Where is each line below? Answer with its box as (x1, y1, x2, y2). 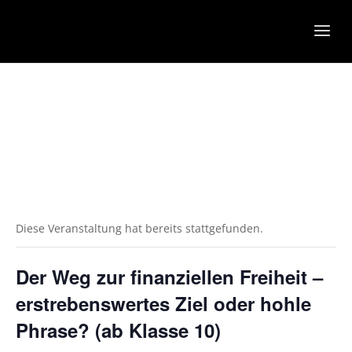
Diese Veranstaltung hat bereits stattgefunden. (16, 221, 263, 236)
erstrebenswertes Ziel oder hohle (16, 290, 311, 317)
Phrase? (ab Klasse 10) (16, 317, 221, 343)
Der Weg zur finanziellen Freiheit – (16, 263, 323, 290)
